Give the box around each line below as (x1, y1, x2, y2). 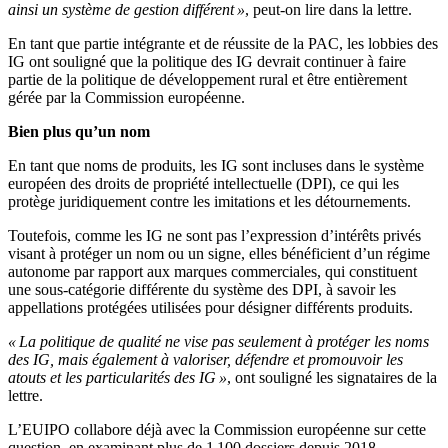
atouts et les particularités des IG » (8, 369, 227, 387)
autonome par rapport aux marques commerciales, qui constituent (8, 263, 417, 281)
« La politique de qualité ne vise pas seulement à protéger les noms (8, 333, 429, 351)
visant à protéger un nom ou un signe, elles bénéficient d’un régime (8, 245, 430, 263)
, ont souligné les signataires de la (227, 369, 437, 387)
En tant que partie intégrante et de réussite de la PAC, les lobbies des (8, 35, 438, 53)
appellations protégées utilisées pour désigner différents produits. (8, 299, 413, 317)
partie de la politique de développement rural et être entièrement (8, 71, 407, 89)
